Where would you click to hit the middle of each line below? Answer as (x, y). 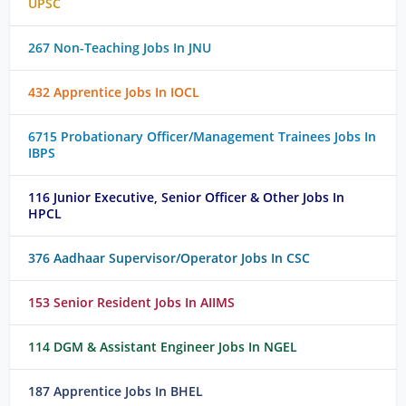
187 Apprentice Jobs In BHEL (116, 391)
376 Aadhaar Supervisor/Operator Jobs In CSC (169, 257)
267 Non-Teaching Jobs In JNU (120, 47)
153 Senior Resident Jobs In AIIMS (132, 302)
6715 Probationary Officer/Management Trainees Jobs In (203, 136)
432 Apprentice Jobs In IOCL (114, 92)
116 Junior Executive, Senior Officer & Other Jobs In (187, 197)
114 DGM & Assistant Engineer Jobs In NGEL (163, 346)
